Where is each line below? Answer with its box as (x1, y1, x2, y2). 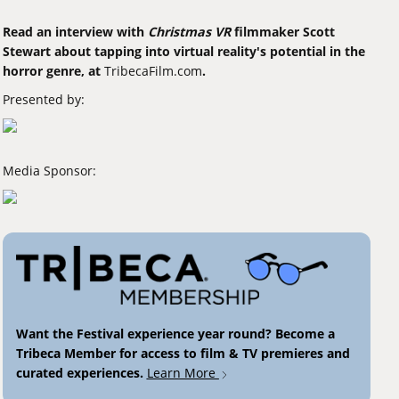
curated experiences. (15, 364, 147, 382)
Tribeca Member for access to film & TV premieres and (15, 345, 350, 362)
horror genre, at (2, 61, 104, 79)
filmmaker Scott (230, 22, 335, 40)
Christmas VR (147, 22, 231, 40)
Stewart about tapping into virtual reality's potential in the (2, 42, 365, 60)
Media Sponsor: (2, 161, 96, 179)
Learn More (146, 364, 219, 382)
